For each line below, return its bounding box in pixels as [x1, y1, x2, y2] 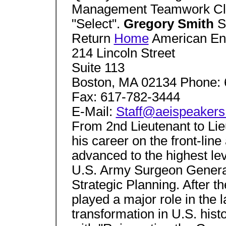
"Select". [71, 17, 124, 31]
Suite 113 [71, 61, 125, 75]
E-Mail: [71, 104, 116, 119]
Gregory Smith [123, 17, 217, 31]
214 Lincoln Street [71, 46, 175, 60]
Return [71, 31, 114, 45]
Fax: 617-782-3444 [71, 90, 180, 104]
